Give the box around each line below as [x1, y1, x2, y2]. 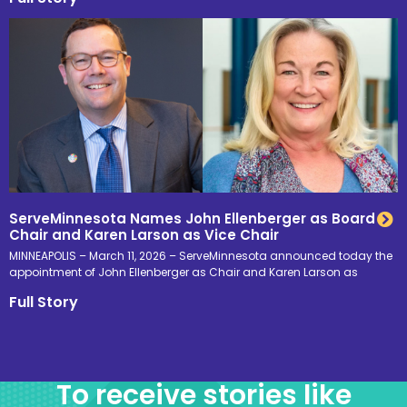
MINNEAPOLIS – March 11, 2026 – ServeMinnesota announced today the [9, 248, 392, 264]
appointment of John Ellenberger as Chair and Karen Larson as [9, 264, 358, 281]
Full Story [9, 292, 78, 313]
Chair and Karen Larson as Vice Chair [9, 225, 279, 245]
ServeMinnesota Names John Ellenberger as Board [9, 209, 375, 229]
